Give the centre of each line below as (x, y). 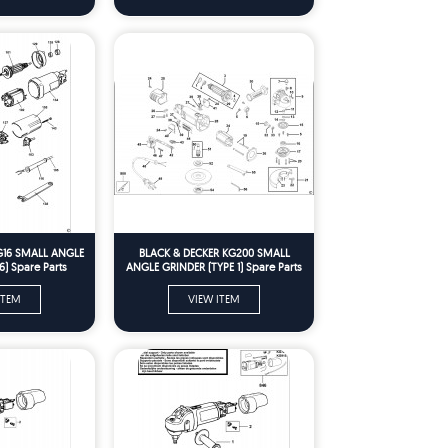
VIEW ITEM (214, 298)
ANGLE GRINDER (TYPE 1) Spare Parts (214, 266)
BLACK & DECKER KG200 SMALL (214, 252)
